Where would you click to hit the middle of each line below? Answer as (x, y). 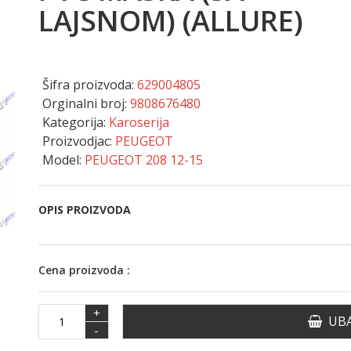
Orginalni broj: (86, 103)
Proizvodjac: (78, 141)
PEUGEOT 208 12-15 (143, 159)
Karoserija (139, 122)
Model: (63, 159)
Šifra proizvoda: (89, 84)
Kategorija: (75, 122)
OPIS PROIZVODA (84, 209)
